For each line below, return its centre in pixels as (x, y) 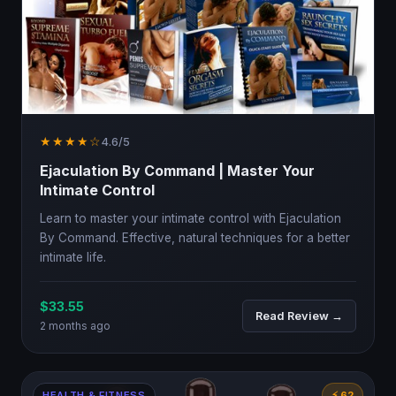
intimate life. (73, 258)
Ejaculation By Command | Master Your (177, 171)
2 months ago (75, 326)
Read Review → (299, 316)
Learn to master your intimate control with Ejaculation (190, 219)
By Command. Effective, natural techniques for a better (195, 238)
